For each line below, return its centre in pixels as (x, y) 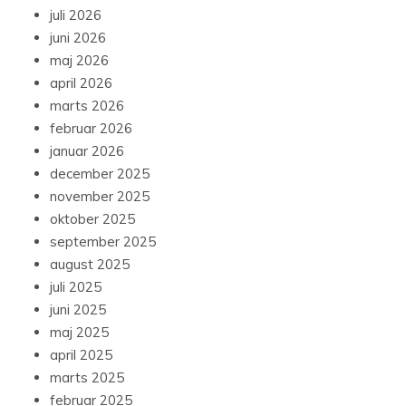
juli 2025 (76, 287)
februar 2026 (91, 129)
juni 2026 (78, 38)
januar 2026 (87, 151)
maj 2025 (79, 333)
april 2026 (81, 83)
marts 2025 (87, 378)
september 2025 (103, 242)
